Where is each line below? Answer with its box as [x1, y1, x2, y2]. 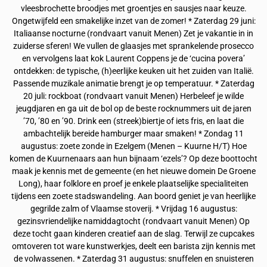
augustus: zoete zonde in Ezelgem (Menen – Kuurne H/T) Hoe [20, 141, 247, 152]
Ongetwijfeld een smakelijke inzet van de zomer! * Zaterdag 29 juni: [11, 16, 256, 27]
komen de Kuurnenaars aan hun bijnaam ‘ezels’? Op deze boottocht [10, 154, 257, 164]
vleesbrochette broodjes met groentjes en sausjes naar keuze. [20, 4, 247, 14]
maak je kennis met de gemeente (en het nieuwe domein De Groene [11, 166, 256, 177]
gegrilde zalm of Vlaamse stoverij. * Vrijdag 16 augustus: [30, 204, 237, 215]
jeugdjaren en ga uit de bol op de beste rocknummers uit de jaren [15, 104, 252, 114]
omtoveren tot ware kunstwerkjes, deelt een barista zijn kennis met [11, 241, 256, 252]
